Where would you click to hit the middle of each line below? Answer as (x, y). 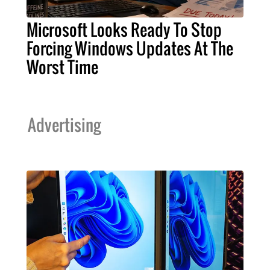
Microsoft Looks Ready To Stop (124, 29)
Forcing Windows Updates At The (130, 48)
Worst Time (62, 67)
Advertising (64, 124)
